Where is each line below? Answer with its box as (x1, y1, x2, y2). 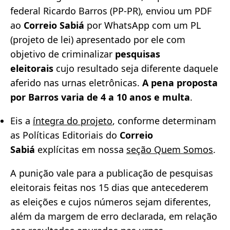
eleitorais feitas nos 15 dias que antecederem (10, 181, 208, 194)
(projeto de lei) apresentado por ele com (10, 33, 185, 46)
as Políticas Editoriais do (10, 128, 120, 141)
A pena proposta (142, 76, 218, 89)
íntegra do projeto (33, 114, 112, 127)
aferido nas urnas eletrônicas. (10, 76, 142, 89)
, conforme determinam (112, 114, 216, 127)
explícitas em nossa (35, 143, 126, 156)
